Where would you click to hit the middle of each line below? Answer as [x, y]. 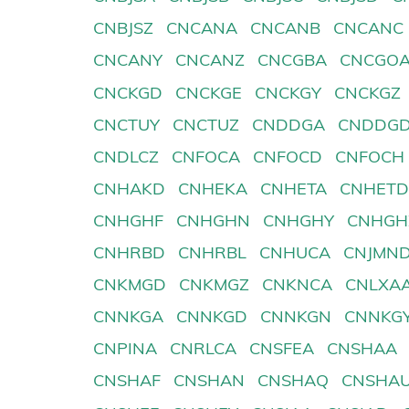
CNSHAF [127, 381]
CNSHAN [210, 381]
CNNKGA [128, 317]
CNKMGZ [215, 285]
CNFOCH [370, 156]
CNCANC [369, 28]
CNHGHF [128, 220]
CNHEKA [213, 188]
